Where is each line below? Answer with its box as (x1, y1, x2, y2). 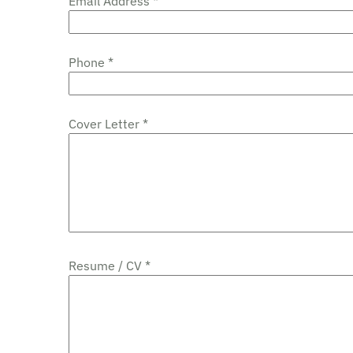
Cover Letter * (69, 116, 148, 132)
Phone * (69, 54, 113, 70)
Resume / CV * (69, 258, 150, 273)
